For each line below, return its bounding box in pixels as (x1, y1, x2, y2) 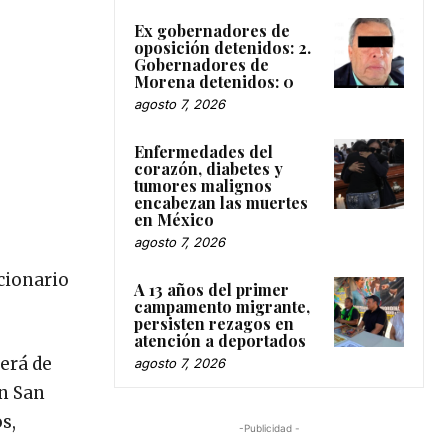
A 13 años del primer (134, 278, 289, 300)
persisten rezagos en (134, 312, 294, 334)
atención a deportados (134, 329, 306, 351)
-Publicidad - (238, 421, 300, 434)
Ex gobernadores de (134, 19, 290, 41)
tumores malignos (134, 174, 272, 196)
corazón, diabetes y (134, 157, 283, 179)
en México (134, 208, 214, 230)
